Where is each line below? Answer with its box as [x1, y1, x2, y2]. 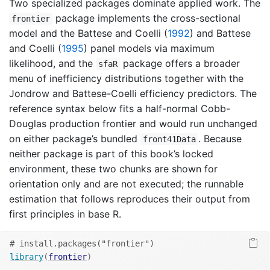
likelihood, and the [9, 57, 96, 69]
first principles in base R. [9, 207, 121, 220]
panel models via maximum [87, 42, 215, 54]
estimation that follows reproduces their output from [9, 192, 250, 205]
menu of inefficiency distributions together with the [9, 72, 243, 84]
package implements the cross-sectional [52, 11, 240, 24]
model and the [9, 27, 78, 39]
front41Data [143, 134, 196, 144]
